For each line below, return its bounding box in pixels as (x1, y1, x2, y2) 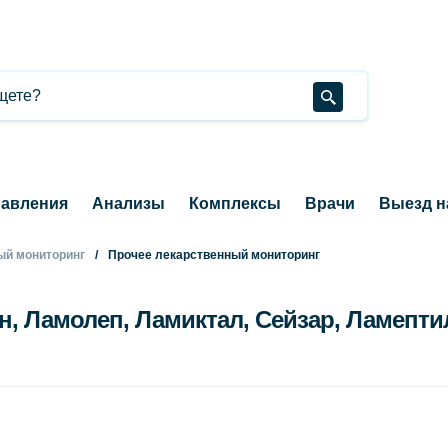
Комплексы (188, 195, 281, 212)
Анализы (91, 195, 165, 212)
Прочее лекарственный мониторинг (108, 248, 320, 262)
